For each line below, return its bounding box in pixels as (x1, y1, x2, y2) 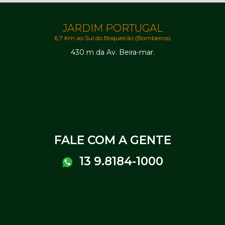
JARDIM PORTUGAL (62, 22, 163, 35)
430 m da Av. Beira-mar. (70, 48, 155, 57)
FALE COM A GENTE (54, 133, 171, 148)
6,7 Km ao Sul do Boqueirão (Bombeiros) (54, 34, 171, 42)
